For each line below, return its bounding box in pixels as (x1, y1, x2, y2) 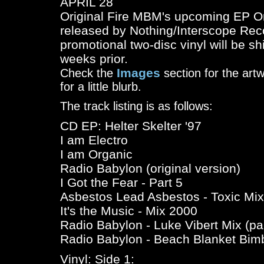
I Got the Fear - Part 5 (60, 176, 183, 189)
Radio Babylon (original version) (60, 161, 240, 175)
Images (117, 66, 160, 80)
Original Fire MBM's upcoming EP (60, 9, 253, 23)
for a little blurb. (60, 80, 141, 93)
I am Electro (60, 133, 128, 147)
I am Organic (60, 147, 133, 161)
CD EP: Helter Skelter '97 (60, 119, 202, 133)
